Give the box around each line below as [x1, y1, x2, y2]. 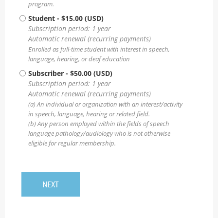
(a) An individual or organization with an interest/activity [28, 100, 182, 109]
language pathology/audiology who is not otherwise [28, 129, 170, 138]
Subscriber [28, 68, 64, 78]
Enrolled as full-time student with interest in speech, [28, 45, 170, 54]
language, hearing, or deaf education [28, 54, 130, 63]
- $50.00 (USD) [66, 68, 112, 78]
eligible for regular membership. [28, 139, 116, 147]
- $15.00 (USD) [57, 13, 104, 23]
